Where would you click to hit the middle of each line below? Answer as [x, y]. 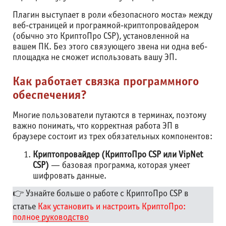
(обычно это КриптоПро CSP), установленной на [101, 37]
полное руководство [51, 218]
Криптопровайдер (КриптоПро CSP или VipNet [118, 155]
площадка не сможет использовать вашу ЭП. [95, 58]
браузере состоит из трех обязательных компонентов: [112, 137]
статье [25, 207]
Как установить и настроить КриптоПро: [112, 207]
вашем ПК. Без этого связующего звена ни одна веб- [110, 47]
